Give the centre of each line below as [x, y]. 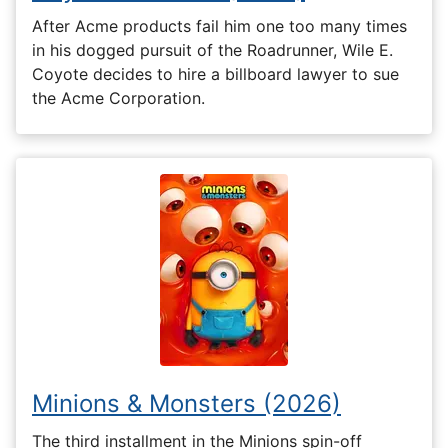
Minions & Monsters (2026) [186, 404]
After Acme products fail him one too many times [219, 26]
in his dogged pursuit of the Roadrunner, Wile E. [212, 50]
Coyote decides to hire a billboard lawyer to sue [215, 74]
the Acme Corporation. [118, 98]
